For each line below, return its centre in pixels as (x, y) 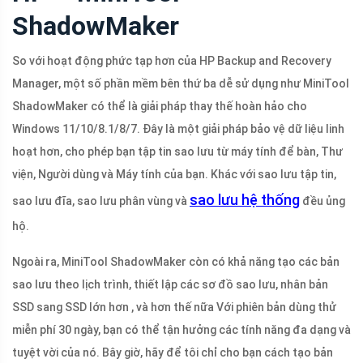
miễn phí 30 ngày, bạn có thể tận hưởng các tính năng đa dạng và (181, 330)
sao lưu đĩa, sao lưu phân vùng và (101, 201)
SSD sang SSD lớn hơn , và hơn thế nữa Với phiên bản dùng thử (174, 307)
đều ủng (322, 201)
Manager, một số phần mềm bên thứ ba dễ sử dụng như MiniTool (181, 84)
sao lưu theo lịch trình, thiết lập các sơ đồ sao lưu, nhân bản (170, 285)
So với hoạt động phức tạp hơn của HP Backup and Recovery (172, 61)
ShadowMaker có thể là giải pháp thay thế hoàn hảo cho (160, 107)
